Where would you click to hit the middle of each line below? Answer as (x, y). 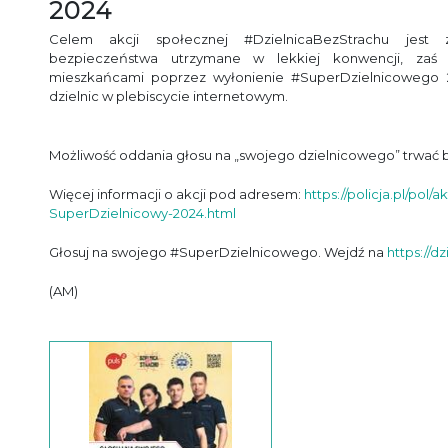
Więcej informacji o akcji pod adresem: (176, 194)
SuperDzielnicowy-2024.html (142, 213)
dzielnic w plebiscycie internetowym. (168, 96)
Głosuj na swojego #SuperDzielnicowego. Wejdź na (218, 252)
